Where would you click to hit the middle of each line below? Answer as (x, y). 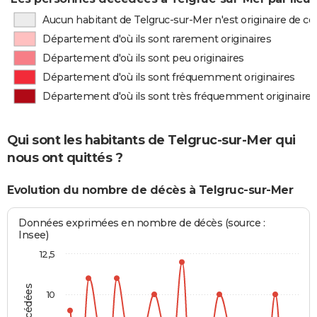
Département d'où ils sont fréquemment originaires (169, 77)
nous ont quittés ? (65, 158)
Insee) (34, 235)
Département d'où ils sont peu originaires (143, 58)
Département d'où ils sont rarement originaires (157, 39)
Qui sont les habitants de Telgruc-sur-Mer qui (151, 140)
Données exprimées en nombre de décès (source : (142, 223)
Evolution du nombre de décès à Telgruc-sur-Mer (150, 190)
